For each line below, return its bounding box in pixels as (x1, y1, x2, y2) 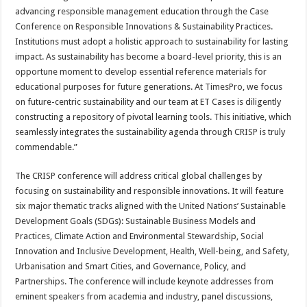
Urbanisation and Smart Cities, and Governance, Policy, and (15, 261, 247, 271)
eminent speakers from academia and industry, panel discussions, (15, 291, 273, 302)
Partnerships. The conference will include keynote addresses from (15, 276, 274, 286)
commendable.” (15, 142, 78, 152)
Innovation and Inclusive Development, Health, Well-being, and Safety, (15, 246, 290, 256)
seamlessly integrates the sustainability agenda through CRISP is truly (15, 127, 286, 137)
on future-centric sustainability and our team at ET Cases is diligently (15, 97, 282, 107)
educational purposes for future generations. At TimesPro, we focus (15, 82, 283, 92)
